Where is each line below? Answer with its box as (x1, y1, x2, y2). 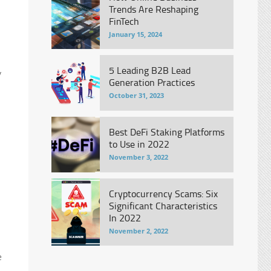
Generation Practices (108, 76, 195, 89)
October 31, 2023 (108, 91, 164, 100)
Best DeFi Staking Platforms (108, 125, 224, 139)
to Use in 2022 (108, 137, 169, 151)
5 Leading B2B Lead (108, 64, 191, 77)
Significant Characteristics (108, 199, 217, 212)
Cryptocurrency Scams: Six (108, 187, 218, 200)
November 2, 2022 (108, 226, 168, 235)
